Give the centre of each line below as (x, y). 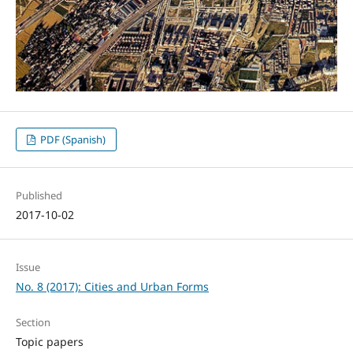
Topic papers (49, 342)
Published (39, 196)
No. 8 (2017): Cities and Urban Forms (112, 287)
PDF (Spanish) (72, 140)
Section (33, 323)
